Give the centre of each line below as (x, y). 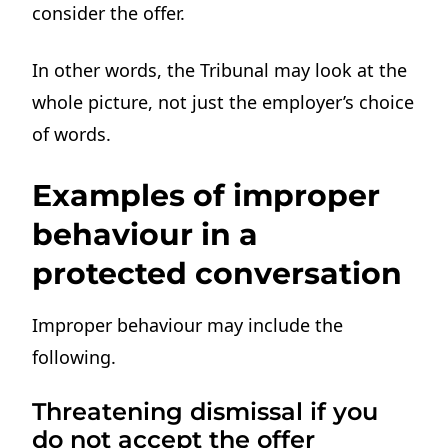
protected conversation (217, 273)
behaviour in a (145, 234)
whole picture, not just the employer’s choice (223, 102)
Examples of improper (206, 195)
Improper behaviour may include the (188, 324)
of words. (72, 134)
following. (74, 356)
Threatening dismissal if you (205, 411)
